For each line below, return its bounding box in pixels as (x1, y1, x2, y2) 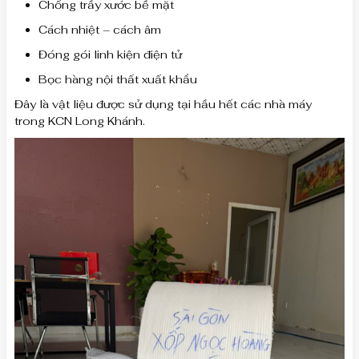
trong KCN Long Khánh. (14, 114, 145, 129)
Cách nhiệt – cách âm (38, 22, 161, 38)
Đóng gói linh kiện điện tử (38, 47, 182, 63)
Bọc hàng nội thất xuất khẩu (38, 72, 197, 87)
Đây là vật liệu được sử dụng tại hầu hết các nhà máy (14, 97, 312, 112)
